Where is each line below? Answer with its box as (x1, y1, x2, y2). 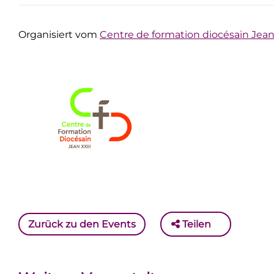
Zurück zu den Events (28, 218, 136, 230)
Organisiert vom (18, 29, 100, 40)
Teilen (180, 218, 211, 230)
